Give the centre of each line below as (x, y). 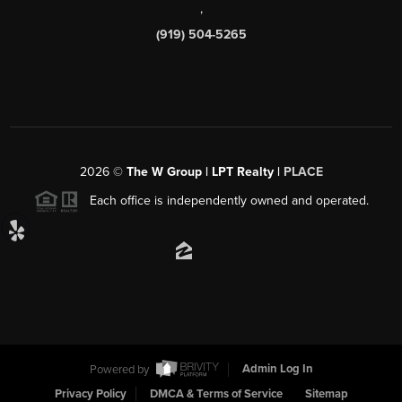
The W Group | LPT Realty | (205, 171)
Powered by (120, 369)
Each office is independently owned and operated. (223, 200)
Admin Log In (277, 369)
